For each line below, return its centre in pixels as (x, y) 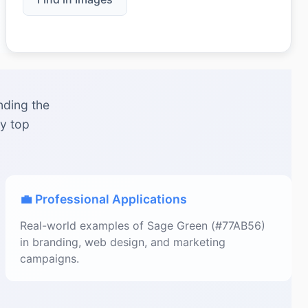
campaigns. (49, 258)
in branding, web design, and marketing (123, 242)
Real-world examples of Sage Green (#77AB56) (143, 225)
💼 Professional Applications (103, 199)
